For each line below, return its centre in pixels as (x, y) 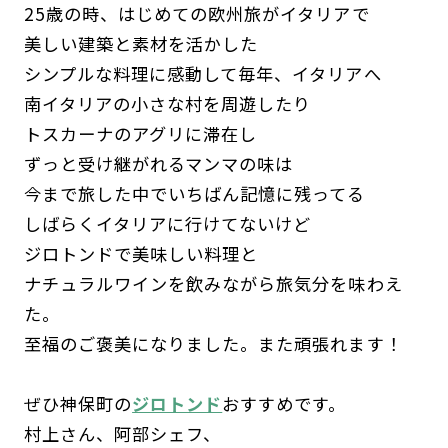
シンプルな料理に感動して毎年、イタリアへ (202, 73)
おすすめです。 (284, 403)
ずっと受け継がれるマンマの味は (158, 163)
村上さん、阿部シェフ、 (122, 433)
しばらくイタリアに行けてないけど (167, 223)
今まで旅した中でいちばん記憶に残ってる (194, 193)
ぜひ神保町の (78, 403)
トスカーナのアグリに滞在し (140, 133)
